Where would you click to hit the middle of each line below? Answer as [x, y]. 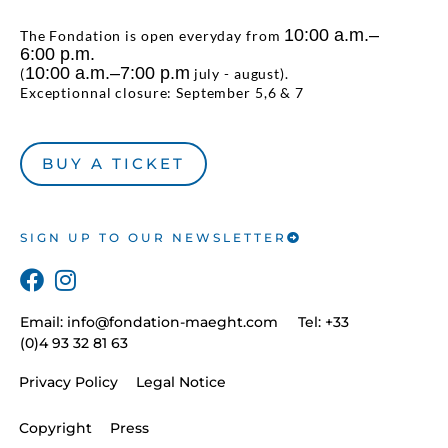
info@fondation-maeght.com [172, 322]
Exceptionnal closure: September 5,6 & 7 [162, 92]
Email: [43, 322]
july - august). [239, 73]
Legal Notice [181, 381]
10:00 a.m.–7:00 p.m [107, 72]
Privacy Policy [68, 381]
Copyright [55, 427]
